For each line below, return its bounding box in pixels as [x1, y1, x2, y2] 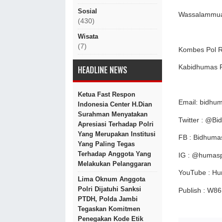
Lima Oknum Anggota [78, 175, 145, 183]
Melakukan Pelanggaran [78, 160, 151, 167]
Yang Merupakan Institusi [78, 130, 156, 138]
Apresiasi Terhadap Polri [78, 120, 154, 128]
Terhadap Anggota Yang [78, 150, 151, 158]
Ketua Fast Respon [78, 91, 135, 98]
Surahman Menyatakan [78, 111, 148, 118]
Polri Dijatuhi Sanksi [78, 185, 141, 193]
